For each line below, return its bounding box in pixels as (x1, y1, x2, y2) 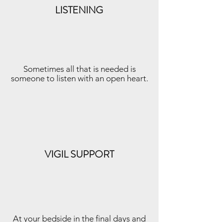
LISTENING (55, 3, 103, 17)
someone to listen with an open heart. (10, 73, 148, 83)
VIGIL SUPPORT (45, 147, 114, 162)
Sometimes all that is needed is (23, 64, 136, 74)
